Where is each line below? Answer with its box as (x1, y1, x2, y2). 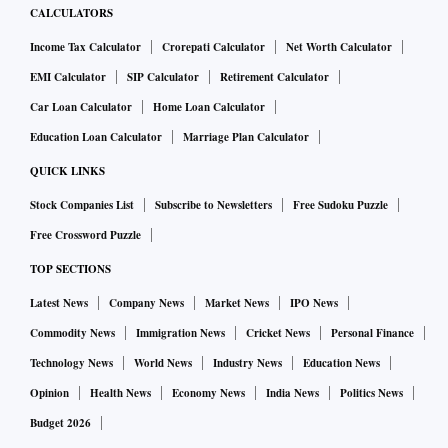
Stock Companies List (30, 197, 134, 214)
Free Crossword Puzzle (30, 227, 141, 244)
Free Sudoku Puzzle (293, 197, 388, 214)
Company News (109, 295, 184, 312)
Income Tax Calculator (30, 39, 141, 56)
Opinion (30, 385, 69, 402)
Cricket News (246, 325, 310, 342)
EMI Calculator (30, 69, 106, 86)
